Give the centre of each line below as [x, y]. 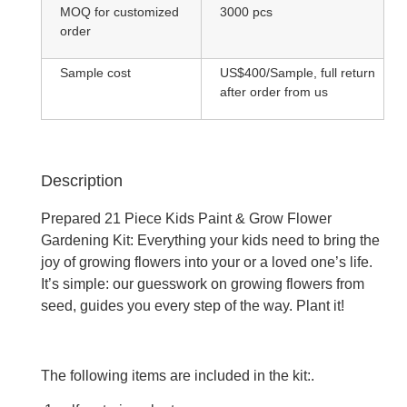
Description [82, 181]
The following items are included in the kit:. [178, 376]
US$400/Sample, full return [298, 72]
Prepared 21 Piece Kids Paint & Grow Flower [186, 219]
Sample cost [95, 72]
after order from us [274, 91]
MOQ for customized [119, 11]
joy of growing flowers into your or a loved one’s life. [207, 263]
